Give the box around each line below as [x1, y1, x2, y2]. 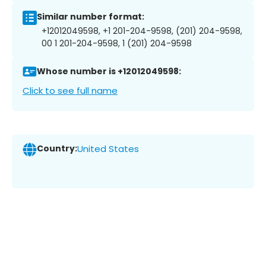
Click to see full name [23, 84, 118, 97]
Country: [37, 142, 77, 155]
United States [77, 142, 139, 156]
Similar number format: [37, 11, 144, 23]
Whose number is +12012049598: [37, 65, 181, 78]
